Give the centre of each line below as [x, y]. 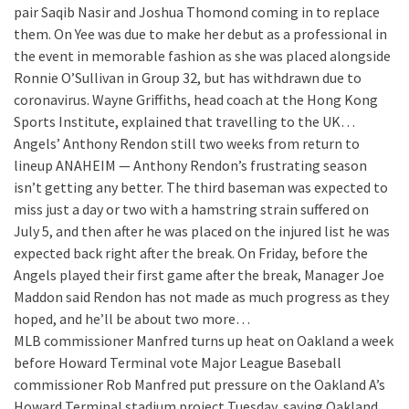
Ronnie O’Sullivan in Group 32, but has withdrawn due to [188, 78]
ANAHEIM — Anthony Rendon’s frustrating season [211, 165]
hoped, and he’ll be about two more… [132, 319]
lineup [33, 165]
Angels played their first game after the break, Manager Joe [199, 275]
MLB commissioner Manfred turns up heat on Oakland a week [204, 341]
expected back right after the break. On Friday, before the [191, 253]
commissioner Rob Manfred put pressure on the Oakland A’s [199, 384]
